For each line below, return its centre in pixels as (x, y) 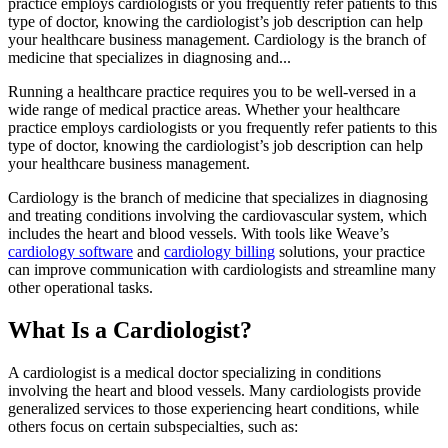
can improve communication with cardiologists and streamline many (222, 269)
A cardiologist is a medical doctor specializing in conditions (194, 372)
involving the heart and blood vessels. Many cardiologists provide (214, 390)
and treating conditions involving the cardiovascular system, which (217, 215)
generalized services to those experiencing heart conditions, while (213, 408)
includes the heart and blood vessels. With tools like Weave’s (198, 233)
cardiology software (70, 251)
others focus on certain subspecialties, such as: (153, 426)
